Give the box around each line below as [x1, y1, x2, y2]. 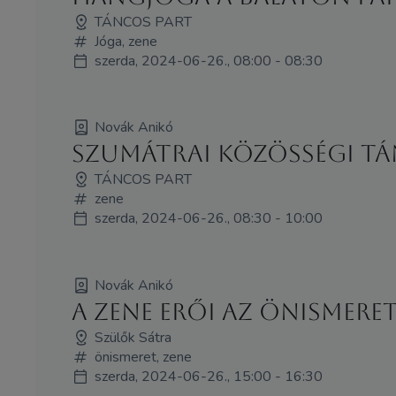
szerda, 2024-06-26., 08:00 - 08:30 [94, 50, 323, 71]
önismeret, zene [94, 347, 192, 368]
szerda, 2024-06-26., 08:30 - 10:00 [94, 209, 323, 229]
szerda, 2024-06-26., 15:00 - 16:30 [94, 367, 323, 387]
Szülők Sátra [94, 328, 171, 348]
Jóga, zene [94, 31, 157, 51]
